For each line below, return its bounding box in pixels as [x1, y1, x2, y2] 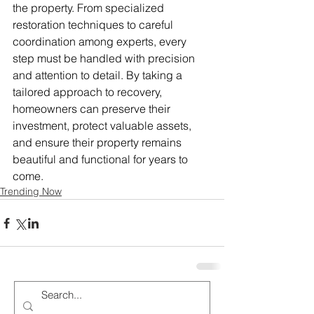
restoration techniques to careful [13, 18, 176, 32]
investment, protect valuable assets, [13, 118, 194, 133]
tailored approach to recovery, [13, 85, 165, 100]
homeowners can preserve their [13, 102, 173, 116]
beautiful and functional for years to [13, 152, 191, 167]
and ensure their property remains [13, 135, 184, 150]
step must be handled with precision [13, 51, 198, 66]
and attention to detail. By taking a [13, 68, 185, 83]
